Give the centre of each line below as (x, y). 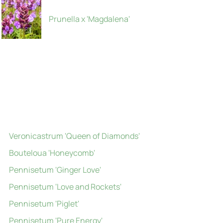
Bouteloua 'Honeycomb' (52, 153)
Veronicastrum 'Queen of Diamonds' (74, 136)
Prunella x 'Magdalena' (89, 19)
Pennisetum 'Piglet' (44, 204)
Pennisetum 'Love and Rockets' (65, 187)
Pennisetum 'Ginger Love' (55, 170)
